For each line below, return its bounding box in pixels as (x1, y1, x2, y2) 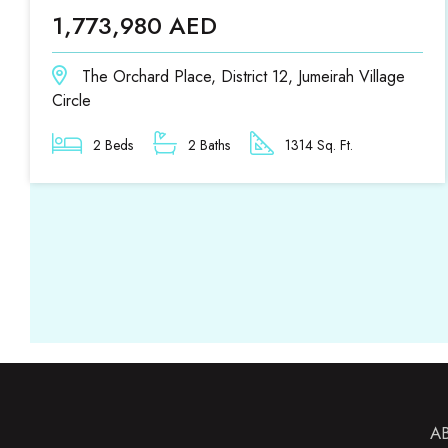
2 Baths (184, 135, 230, 155)
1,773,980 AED (52, 8, 217, 43)
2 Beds (89, 135, 133, 155)
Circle (52, 89, 91, 112)
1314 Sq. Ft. (281, 135, 353, 155)
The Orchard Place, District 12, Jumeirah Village (77, 65, 405, 88)
